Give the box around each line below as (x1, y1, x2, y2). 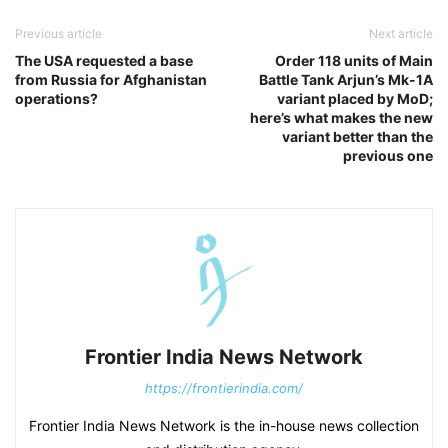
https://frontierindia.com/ (145, 379, 303, 396)
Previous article (15, 25, 102, 41)
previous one (343, 146, 433, 164)
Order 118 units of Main (275, 51, 433, 69)
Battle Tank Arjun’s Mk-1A (259, 70, 433, 88)
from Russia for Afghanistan (15, 70, 207, 88)
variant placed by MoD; (277, 89, 433, 107)
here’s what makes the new (250, 108, 433, 126)
